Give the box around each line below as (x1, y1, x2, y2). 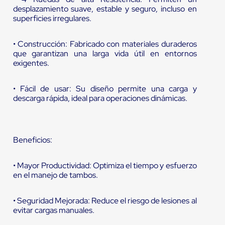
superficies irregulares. (13, 13, 91, 24)
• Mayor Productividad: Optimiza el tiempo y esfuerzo (13, 160, 197, 171)
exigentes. (13, 58, 49, 69)
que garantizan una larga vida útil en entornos (13, 48, 197, 59)
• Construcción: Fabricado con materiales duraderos (13, 39, 197, 50)
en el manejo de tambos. (13, 170, 98, 181)
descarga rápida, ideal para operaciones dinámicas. (13, 93, 187, 104)
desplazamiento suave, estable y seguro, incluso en (13, 4, 197, 15)
